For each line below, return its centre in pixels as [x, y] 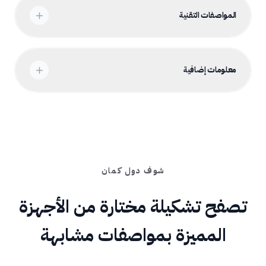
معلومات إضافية [210, 70]
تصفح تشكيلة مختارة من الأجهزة [133, 206]
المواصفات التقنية [208, 15]
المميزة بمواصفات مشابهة [133, 235]
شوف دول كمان [133, 171]
